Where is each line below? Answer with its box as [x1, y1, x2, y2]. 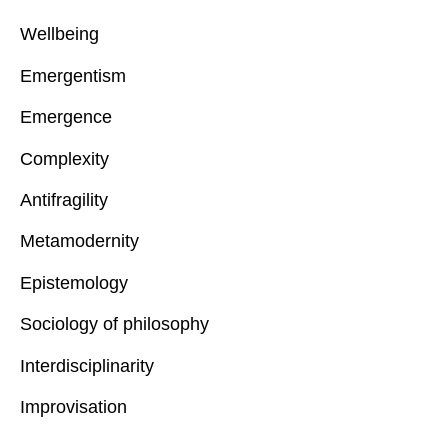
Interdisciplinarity [20, 355, 154, 376]
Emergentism [20, 65, 126, 86]
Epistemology [20, 272, 128, 293]
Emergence [20, 107, 112, 128]
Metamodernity [20, 231, 139, 252]
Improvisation [20, 396, 127, 417]
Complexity [20, 148, 109, 169]
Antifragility [20, 189, 108, 210]
